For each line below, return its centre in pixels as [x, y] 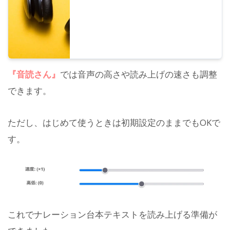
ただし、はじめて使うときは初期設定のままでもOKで [114, 123]
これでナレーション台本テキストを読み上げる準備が [112, 214]
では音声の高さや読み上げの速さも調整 [139, 74]
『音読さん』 [34, 74]
